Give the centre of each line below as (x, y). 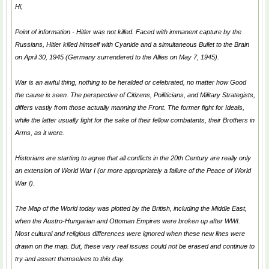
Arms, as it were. (40, 133)
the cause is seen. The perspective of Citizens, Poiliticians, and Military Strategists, (135, 95)
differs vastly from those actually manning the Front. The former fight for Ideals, (130, 107)
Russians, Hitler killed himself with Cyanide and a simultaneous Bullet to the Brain (132, 44)
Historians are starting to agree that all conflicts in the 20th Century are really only (133, 158)
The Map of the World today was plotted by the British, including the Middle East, (131, 208)
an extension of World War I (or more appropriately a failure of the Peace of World (133, 171)
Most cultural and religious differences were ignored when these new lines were (130, 234)
